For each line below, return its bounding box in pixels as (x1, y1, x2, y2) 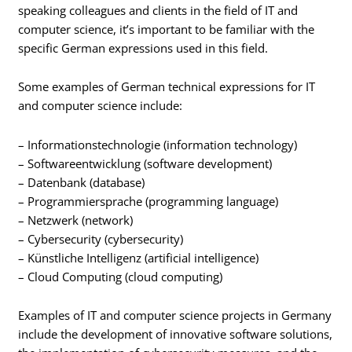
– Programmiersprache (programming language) (18, 192, 279, 209)
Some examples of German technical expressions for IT (18, 79, 316, 95)
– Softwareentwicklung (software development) (18, 155, 273, 171)
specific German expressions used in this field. (18, 39, 269, 56)
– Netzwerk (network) (18, 211, 134, 228)
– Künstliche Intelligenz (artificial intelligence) (18, 249, 259, 266)
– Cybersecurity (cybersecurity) (18, 230, 184, 247)
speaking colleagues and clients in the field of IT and (18, 2, 299, 18)
